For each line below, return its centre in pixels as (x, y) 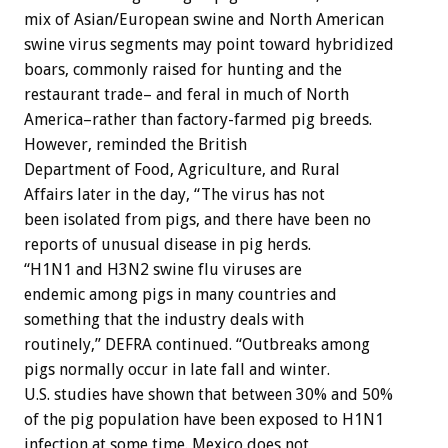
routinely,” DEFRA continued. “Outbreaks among (197, 344)
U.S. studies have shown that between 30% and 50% (208, 394)
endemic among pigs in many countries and (180, 294)
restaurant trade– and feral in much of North (186, 94)
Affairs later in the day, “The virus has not (174, 194)
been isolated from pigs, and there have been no (197, 219)
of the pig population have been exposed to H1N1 (204, 419)
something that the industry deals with (164, 319)
